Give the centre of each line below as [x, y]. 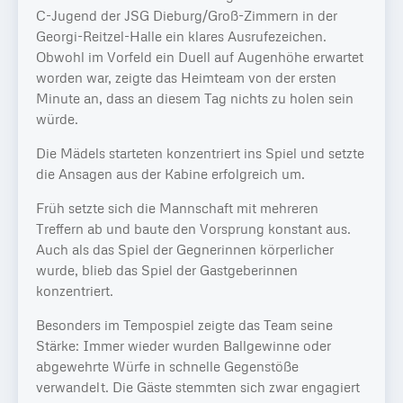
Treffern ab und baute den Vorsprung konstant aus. [193, 228]
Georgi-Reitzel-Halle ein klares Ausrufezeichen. [181, 36]
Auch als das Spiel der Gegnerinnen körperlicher [185, 249]
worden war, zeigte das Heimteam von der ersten [186, 77]
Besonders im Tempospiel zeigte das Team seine [184, 324]
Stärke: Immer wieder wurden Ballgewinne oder [184, 345]
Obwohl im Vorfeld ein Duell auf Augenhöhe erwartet [200, 56]
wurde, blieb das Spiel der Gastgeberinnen [167, 269]
